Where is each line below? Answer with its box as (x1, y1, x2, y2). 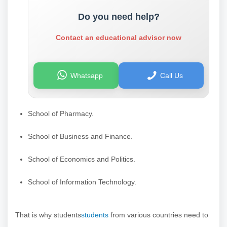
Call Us (160, 71, 183, 80)
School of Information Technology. (28, 177, 136, 186)
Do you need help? (78, 11, 160, 22)
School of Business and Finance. (28, 132, 133, 140)
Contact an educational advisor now (56, 33, 181, 42)
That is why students (15, 210, 81, 219)
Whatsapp (70, 71, 103, 80)
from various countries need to (108, 210, 208, 219)
